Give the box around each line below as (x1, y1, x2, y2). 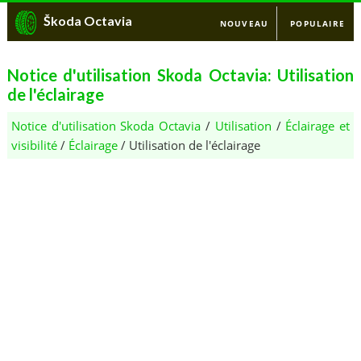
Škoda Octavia (43, 13, 132, 28)
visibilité (10, 137, 57, 153)
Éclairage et (285, 118, 351, 134)
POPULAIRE (290, 18, 346, 29)
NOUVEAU (219, 18, 269, 29)
